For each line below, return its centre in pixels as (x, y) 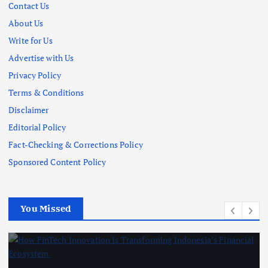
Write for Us (31, 40)
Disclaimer (29, 109)
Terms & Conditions (46, 92)
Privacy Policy (35, 75)
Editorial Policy (37, 127)
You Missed (46, 209)
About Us (26, 23)
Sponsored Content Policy (57, 162)
